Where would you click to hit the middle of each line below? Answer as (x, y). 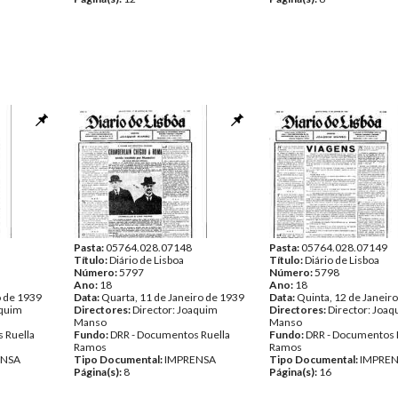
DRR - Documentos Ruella (170, 334)
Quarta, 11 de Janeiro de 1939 (173, 297)
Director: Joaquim (175, 310)
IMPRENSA (190, 359)
